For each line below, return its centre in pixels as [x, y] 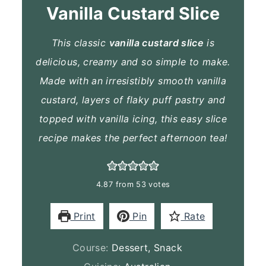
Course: [92, 247]
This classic [80, 42]
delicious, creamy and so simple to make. [133, 61]
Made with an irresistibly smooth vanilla [133, 80]
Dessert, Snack [147, 247]
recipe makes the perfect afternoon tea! [133, 137]
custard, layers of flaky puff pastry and [133, 99]
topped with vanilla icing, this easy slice [133, 118]
